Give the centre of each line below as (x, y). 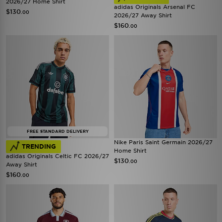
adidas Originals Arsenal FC (155, 7)
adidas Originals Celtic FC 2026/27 (57, 156)
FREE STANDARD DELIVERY (57, 131)
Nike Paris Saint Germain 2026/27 (163, 142)
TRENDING (39, 146)
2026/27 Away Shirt (143, 15)
